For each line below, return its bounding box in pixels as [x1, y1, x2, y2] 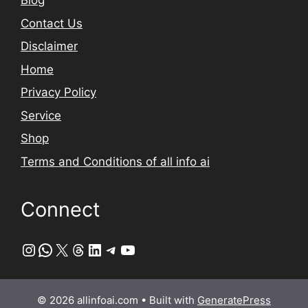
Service [21, 108, 61, 122]
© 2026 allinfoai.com [37, 293, 138, 307]
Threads [69, 239, 134, 259]
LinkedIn [86, 239, 151, 259]
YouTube [119, 239, 186, 259]
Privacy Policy [21, 85, 96, 100]
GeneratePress [197, 293, 271, 307]
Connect [21, 197, 100, 221]
